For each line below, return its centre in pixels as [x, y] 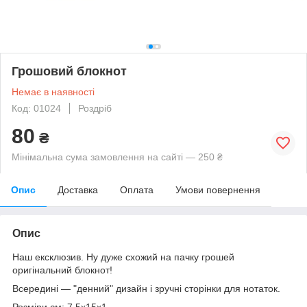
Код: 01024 [36, 108]
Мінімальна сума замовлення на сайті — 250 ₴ [117, 157]
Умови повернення [218, 189]
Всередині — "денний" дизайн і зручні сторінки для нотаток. [146, 288]
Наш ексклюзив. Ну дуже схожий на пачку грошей [123, 257]
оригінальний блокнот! [62, 270]
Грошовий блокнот [69, 71]
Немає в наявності [53, 91]
